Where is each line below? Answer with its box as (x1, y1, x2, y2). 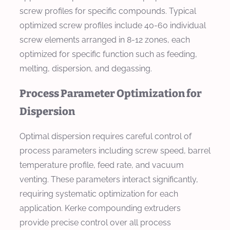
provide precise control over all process (20, 217, 171, 227)
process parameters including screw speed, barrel (20, 145, 210, 156)
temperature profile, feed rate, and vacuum (20, 160, 184, 170)
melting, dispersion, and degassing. (20, 63, 152, 73)
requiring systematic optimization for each (20, 188, 178, 199)
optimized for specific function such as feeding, (20, 49, 197, 59)
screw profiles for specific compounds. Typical (20, 6, 196, 16)
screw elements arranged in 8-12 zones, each (20, 34, 190, 45)
